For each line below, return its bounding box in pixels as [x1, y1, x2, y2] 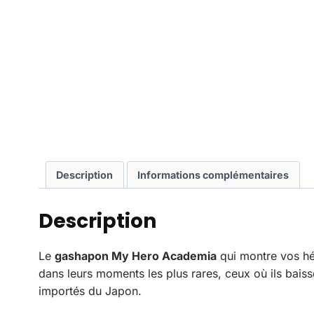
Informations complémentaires [137, 168, 289, 181]
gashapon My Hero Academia [55, 248, 217, 263]
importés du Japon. [39, 283, 142, 298]
